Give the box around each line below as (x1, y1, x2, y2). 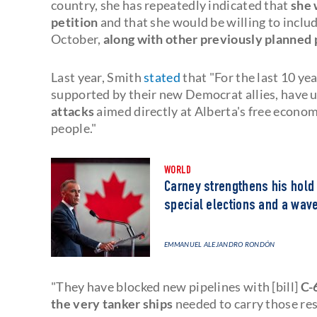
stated (144, 69, 180, 85)
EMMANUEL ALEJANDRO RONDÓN (164, 239, 275, 248)
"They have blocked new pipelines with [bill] (51, 278, 301, 294)
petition (51, 13, 98, 30)
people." (51, 120, 97, 136)
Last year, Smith (51, 69, 144, 85)
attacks (51, 103, 95, 119)
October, (51, 30, 103, 47)
